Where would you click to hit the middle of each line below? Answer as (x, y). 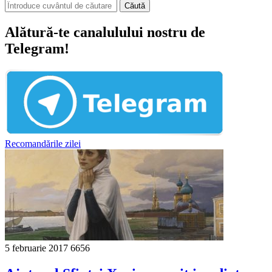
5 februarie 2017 (36, 248)
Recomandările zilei (43, 143)
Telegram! (37, 48)
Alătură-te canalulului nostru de (105, 32)
